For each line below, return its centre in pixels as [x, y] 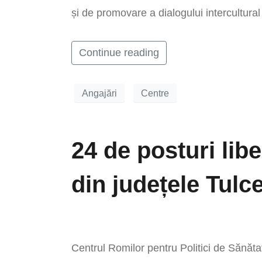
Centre [155, 93]
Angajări [99, 93]
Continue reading [119, 53]
